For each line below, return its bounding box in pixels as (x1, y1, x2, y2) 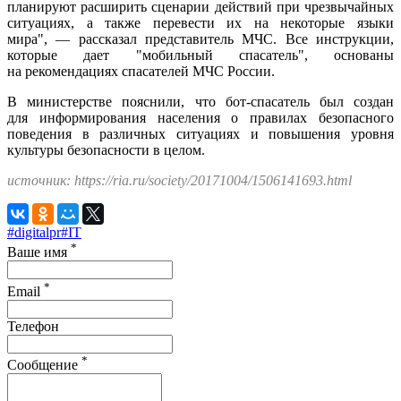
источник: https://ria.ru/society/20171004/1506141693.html (7, 172, 352, 188)
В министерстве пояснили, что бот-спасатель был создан (7, 93, 394, 109)
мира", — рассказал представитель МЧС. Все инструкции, (7, 30, 394, 47)
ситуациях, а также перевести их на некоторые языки (7, 14, 394, 30)
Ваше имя (7, 244, 71, 260)
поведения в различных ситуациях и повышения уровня (7, 125, 394, 141)
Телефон (7, 318, 59, 334)
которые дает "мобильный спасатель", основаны (7, 47, 394, 63)
